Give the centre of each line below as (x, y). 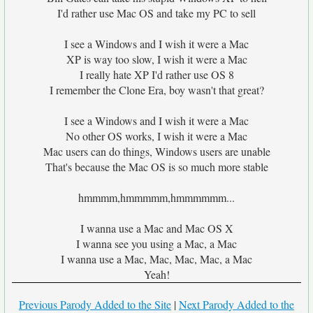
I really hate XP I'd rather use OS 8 (156, 74)
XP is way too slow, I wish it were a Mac (156, 59)
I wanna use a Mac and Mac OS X (156, 228)
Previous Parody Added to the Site (95, 304)
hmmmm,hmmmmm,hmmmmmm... (156, 197)
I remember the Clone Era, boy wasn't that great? (156, 90)
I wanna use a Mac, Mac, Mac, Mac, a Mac (156, 259)
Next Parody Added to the (236, 304)
